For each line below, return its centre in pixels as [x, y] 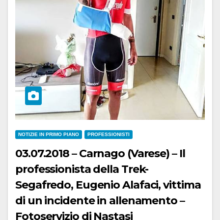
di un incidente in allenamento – [100, 200]
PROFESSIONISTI [109, 134]
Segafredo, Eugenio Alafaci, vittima [89, 185]
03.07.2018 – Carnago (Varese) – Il [100, 153]
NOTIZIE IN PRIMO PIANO [49, 134]
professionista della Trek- [82, 169]
